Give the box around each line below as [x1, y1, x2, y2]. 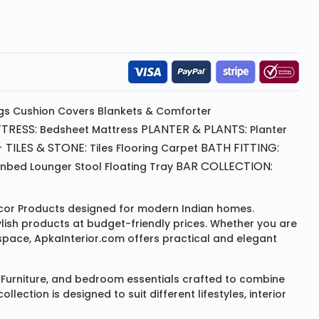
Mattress [92, 122, 138, 137]
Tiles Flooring [90, 141, 158, 156]
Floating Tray [105, 159, 173, 174]
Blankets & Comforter [98, 104, 211, 119]
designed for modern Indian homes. [65, 202, 254, 216]
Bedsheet [40, 122, 89, 137]
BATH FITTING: [201, 140, 279, 157]
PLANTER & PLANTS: [141, 121, 247, 138]
